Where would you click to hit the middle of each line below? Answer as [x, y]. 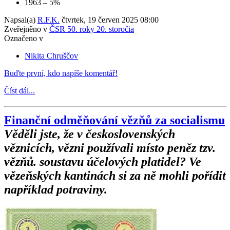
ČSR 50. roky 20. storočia [92, 29]
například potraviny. [56, 189]
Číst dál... [20, 90]
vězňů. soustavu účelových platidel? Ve [103, 161]
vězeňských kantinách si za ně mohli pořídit [115, 175]
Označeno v [24, 38]
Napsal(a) [21, 20]
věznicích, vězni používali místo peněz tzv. [110, 148]
